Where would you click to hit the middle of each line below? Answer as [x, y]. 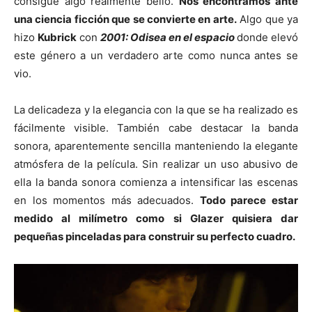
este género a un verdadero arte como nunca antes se [156, 56]
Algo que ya [267, 19]
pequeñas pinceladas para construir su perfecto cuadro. [155, 237]
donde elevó [267, 38]
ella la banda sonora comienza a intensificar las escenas [156, 182]
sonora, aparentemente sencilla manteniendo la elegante [156, 146]
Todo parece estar [249, 201]
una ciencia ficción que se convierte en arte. [125, 19]
